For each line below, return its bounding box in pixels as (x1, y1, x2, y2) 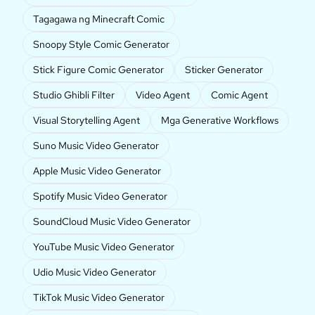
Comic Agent (211, 89, 268, 102)
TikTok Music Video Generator (33, 291, 165, 304)
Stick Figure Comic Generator (33, 63, 164, 77)
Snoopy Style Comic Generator (33, 38, 169, 51)
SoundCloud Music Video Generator (33, 215, 191, 229)
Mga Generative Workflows (161, 114, 278, 127)
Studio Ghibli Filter (33, 89, 115, 102)
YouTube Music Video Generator (33, 240, 174, 254)
